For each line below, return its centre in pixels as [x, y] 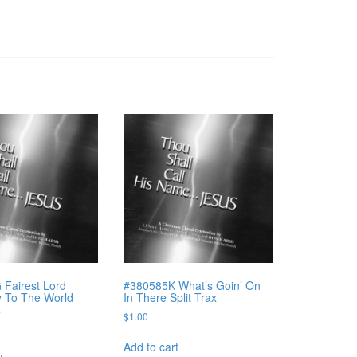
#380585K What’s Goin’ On [192, 286]
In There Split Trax [171, 298]
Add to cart [151, 347]
